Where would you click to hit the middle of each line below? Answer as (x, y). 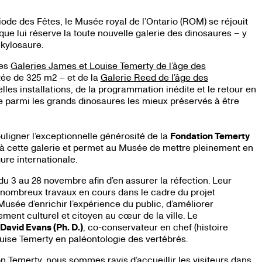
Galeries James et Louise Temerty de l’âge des (108, 65)
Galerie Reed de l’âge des (154, 77)
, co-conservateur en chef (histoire (155, 227)
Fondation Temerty (210, 136)
